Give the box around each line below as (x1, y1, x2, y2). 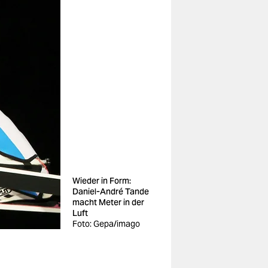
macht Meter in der (72, 197, 144, 208)
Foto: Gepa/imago (72, 218, 140, 229)
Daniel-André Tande (72, 186, 149, 197)
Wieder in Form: (72, 175, 131, 186)
